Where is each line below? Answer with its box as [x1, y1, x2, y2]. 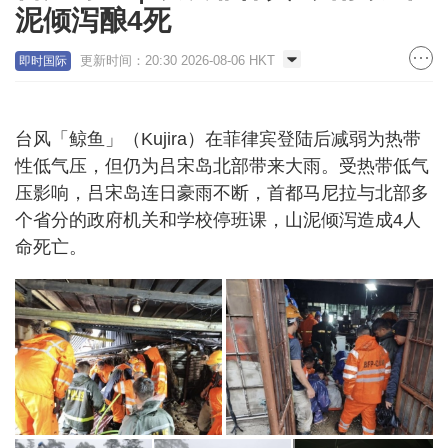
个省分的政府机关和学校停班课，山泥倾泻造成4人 [15, 210, 421, 231]
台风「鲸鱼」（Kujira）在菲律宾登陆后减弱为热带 [15, 129, 421, 150]
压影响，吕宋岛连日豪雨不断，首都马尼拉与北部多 [15, 183, 429, 204]
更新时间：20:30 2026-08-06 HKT [80, 53, 275, 69]
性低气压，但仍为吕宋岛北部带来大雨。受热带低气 [15, 156, 429, 177]
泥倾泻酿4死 [15, 5, 171, 37]
